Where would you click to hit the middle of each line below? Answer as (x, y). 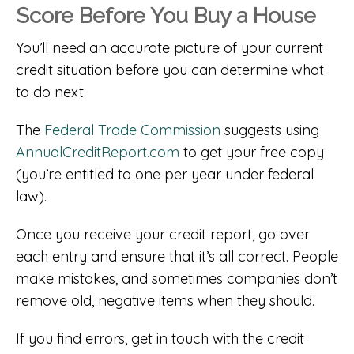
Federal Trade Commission (132, 130)
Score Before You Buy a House (166, 15)
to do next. (51, 92)
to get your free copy (252, 152)
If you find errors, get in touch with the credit (160, 338)
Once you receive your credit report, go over (163, 234)
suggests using (270, 130)
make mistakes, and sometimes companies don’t (177, 278)
